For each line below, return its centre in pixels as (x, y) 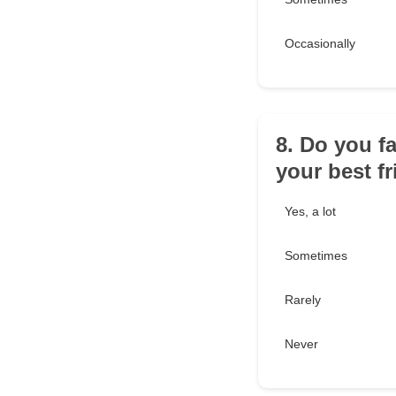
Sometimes (316, 255)
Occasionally (320, 43)
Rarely (303, 300)
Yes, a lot (310, 211)
